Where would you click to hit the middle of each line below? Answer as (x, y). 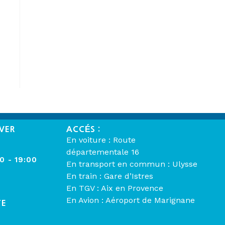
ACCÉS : (84, 129)
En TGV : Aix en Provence (115, 188)
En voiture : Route (101, 140)
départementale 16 (103, 152)
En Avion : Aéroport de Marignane (131, 200)
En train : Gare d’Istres (110, 176)
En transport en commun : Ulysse (132, 164)
